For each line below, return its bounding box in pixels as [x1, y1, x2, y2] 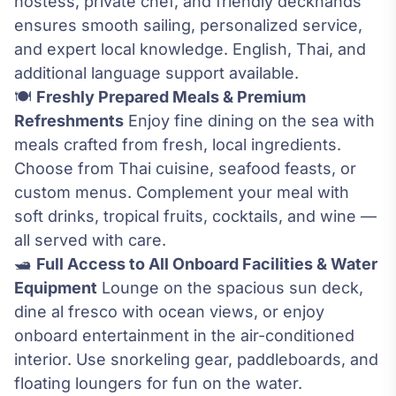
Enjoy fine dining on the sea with [124, 111, 375, 131]
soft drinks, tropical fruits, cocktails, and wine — [14, 207, 377, 226]
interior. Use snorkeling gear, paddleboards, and [14, 350, 378, 369]
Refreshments [14, 111, 124, 131]
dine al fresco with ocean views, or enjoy [14, 302, 324, 322]
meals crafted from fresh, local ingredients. [14, 135, 341, 155]
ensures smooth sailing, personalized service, [14, 16, 362, 35]
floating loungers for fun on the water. [14, 374, 302, 393]
